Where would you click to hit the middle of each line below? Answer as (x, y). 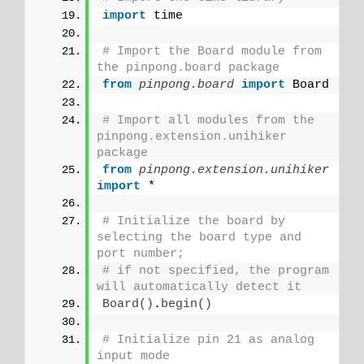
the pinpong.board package (192, 67)
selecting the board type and (199, 237)
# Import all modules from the (208, 120)
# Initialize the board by (194, 221)
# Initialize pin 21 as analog (208, 340)
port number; (141, 253)
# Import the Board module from (212, 51)
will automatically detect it (199, 287)
